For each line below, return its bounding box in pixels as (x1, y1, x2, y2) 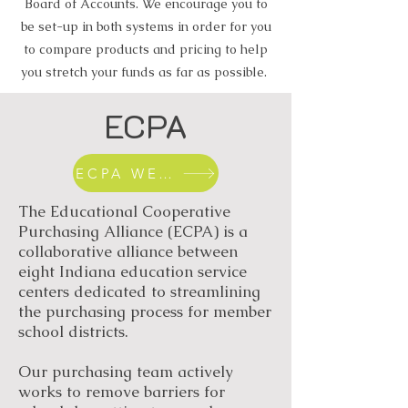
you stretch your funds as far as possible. (21, 64, 270, 80)
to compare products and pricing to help (24, 41, 268, 57)
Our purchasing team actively (18, 362, 233, 382)
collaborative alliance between (18, 241, 238, 261)
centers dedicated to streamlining (18, 281, 260, 301)
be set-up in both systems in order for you (20, 18, 271, 35)
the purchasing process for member (18, 301, 271, 321)
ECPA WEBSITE (158, 164, 173, 182)
